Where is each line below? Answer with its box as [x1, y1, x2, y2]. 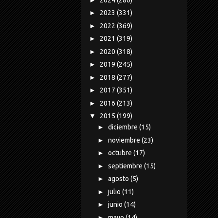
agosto [108, 175, 130, 183]
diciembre [108, 123, 139, 131]
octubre [108, 149, 133, 157]
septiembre [108, 162, 144, 170]
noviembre [108, 136, 142, 144]
